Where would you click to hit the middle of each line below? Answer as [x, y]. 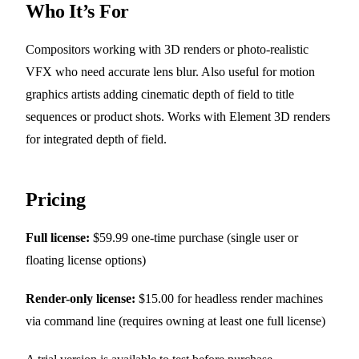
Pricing [56, 200]
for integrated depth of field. [96, 139]
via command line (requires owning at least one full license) [175, 321]
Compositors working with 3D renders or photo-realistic [167, 50]
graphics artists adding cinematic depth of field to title [160, 95]
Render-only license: [81, 299]
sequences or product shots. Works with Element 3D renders [178, 117]
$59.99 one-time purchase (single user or [194, 238]
